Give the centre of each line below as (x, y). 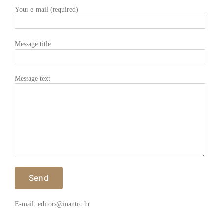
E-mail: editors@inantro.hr (52, 204)
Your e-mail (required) (46, 10)
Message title (32, 44)
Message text (32, 79)
